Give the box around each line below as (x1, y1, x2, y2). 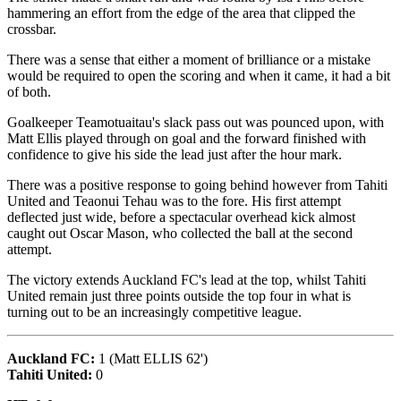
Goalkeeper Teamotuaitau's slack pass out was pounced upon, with (7, 115, 384, 130)
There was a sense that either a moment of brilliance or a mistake (7, 52, 371, 67)
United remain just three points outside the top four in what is (7, 288, 351, 303)
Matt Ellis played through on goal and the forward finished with (7, 131, 366, 146)
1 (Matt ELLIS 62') (98, 351, 208, 366)
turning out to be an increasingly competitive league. (7, 304, 302, 320)
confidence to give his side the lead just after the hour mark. (7, 147, 342, 162)
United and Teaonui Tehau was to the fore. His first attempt (7, 193, 341, 209)
